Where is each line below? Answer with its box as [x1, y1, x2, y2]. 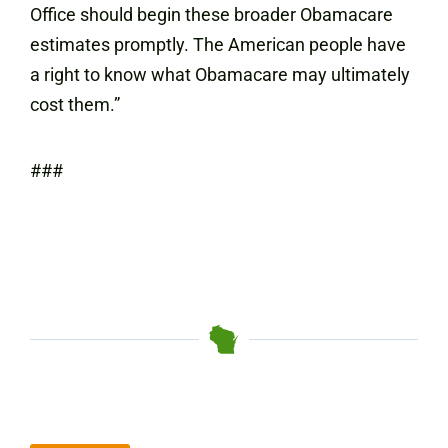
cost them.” [30, 94, 120, 115]
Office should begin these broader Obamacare [30, 4, 393, 25]
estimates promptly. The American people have [30, 34, 406, 55]
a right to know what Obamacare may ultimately [30, 64, 410, 85]
